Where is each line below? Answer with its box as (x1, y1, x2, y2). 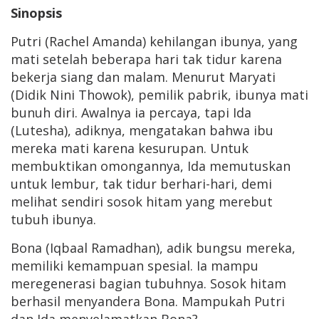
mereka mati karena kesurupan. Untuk (11, 140, 249, 157)
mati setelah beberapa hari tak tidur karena (11, 51, 282, 68)
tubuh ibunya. (11, 211, 100, 229)
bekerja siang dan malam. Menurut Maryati (11, 68, 276, 86)
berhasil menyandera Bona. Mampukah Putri (11, 293, 285, 310)
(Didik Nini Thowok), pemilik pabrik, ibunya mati (11, 86, 308, 104)
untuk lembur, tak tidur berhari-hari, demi (11, 175, 272, 193)
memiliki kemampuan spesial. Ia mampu (11, 257, 258, 275)
